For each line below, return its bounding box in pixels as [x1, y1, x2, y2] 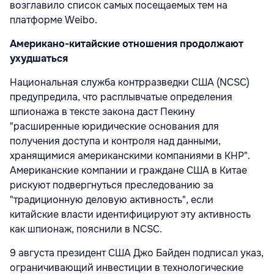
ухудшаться [10, 52, 68, 65]
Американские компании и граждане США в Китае [10, 164, 247, 177]
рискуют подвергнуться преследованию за [10, 179, 213, 192]
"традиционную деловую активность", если [10, 193, 213, 207]
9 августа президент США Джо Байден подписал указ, [10, 246, 264, 260]
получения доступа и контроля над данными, [10, 135, 221, 148]
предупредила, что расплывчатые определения [10, 91, 232, 104]
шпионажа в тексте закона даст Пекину [10, 105, 195, 119]
